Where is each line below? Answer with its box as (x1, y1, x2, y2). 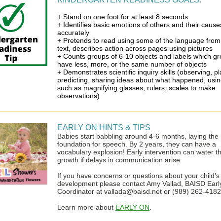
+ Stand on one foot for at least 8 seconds (57, 13, 188, 21)
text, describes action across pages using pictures (57, 44, 213, 52)
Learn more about (57, 203, 115, 211)
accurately (57, 29, 89, 37)
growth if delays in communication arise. (57, 156, 182, 164)
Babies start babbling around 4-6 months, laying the (57, 132, 219, 140)
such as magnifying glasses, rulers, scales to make (57, 84, 216, 92)
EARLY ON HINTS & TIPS (57, 123, 150, 132)
